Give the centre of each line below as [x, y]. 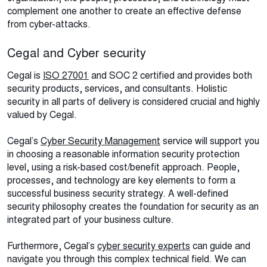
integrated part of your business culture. [91, 220]
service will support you [210, 141]
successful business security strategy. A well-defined [118, 194]
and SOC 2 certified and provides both [170, 76]
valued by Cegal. [42, 115]
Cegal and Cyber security [77, 53]
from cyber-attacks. [49, 24]
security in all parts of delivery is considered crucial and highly [133, 102]
